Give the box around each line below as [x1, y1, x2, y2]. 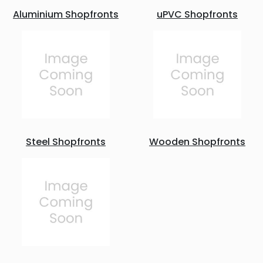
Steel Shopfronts [26, 135, 106, 149]
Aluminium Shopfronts [13, 8, 119, 21]
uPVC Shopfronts [157, 8, 238, 21]
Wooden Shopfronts [149, 135, 245, 149]
